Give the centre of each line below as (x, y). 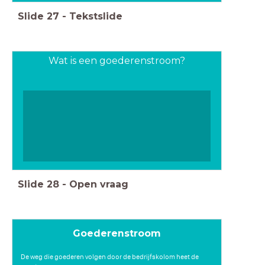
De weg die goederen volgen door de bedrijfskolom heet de (109, 257)
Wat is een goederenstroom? (117, 61)
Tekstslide (96, 17)
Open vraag (99, 184)
